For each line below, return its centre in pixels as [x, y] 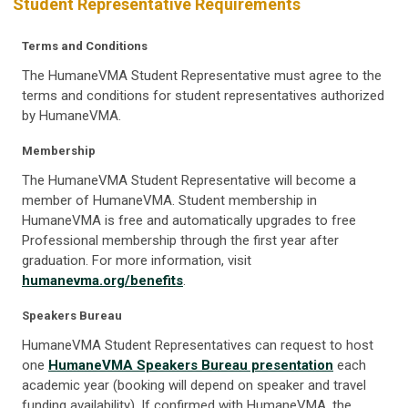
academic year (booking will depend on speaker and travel [194, 386]
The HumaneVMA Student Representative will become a [189, 181]
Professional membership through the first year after [180, 241]
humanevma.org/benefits [102, 281]
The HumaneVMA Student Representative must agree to [192, 76]
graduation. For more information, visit [137, 261]
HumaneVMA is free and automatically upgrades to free [189, 221]
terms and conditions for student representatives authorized [203, 96]
